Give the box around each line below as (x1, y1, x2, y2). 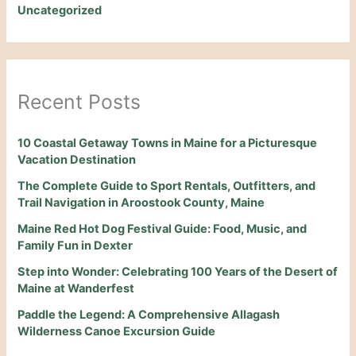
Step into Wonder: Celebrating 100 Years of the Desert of (17, 265, 339, 280)
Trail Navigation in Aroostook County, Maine (17, 195, 265, 211)
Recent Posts (17, 90, 141, 114)
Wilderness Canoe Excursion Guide (17, 324, 216, 339)
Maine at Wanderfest (17, 281, 135, 296)
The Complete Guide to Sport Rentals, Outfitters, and (17, 179, 316, 194)
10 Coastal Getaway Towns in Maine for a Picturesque (17, 136, 318, 151)
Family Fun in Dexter (17, 238, 133, 253)
